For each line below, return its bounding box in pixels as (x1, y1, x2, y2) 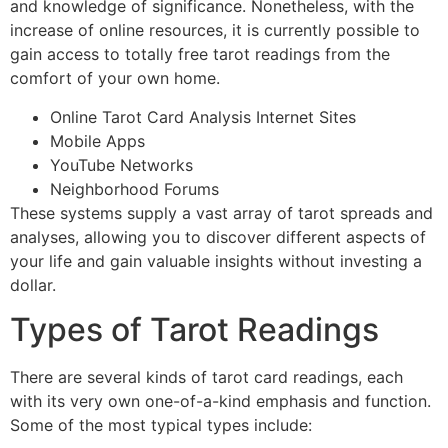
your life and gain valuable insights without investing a (10, 250, 422, 271)
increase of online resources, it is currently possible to (10, 20, 420, 41)
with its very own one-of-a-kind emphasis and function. (10, 390, 431, 411)
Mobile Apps (50, 130, 145, 151)
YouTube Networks (50, 154, 193, 175)
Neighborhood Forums (50, 178, 219, 199)
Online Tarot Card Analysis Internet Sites (50, 106, 356, 127)
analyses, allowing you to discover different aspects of (10, 226, 426, 247)
